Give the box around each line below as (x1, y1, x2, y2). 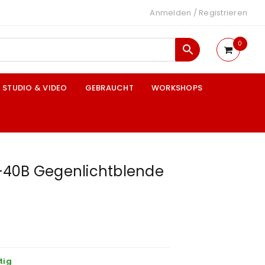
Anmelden (150, 7, 192, 18)
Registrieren (199, 7, 247, 18)
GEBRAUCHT (85, 82, 134, 93)
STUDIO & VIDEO (2, 82, 67, 93)
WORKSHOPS (151, 82, 202, 93)
